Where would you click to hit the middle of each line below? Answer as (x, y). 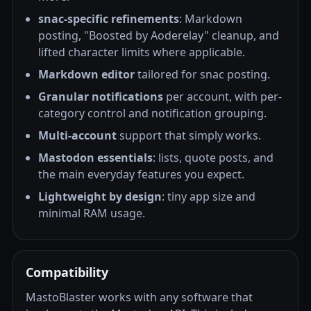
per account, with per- (222, 96)
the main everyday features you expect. (141, 174)
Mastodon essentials (95, 158)
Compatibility (67, 272)
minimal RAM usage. (92, 213)
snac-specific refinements (109, 19)
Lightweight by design (100, 196)
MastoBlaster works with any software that (139, 297)
